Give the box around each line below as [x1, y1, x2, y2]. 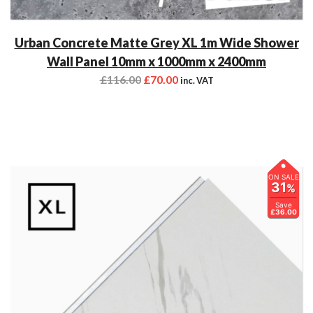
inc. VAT [180, 74, 214, 86]
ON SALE [268, 172, 299, 181]
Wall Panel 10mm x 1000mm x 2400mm [47, 53, 266, 69]
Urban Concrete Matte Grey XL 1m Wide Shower [14, 34, 299, 50]
